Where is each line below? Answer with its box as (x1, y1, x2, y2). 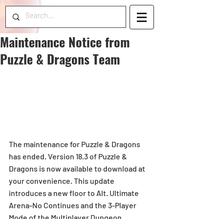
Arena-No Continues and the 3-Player (9, 200, 138, 210)
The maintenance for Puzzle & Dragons (9, 139, 142, 149)
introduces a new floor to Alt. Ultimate (9, 188, 140, 198)
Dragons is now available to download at (9, 164, 147, 174)
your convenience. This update (9, 176, 116, 186)
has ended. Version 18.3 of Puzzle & (9, 152, 129, 161)
